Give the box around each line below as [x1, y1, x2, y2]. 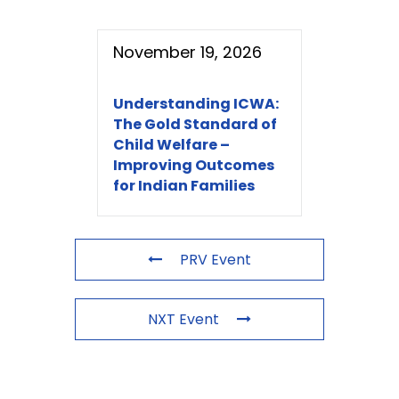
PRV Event [180, 249, 251, 271]
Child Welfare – [113, 134, 230, 156]
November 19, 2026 [113, 41, 262, 64]
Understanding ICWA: [113, 94, 279, 115]
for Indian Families [113, 175, 255, 197]
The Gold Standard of [113, 114, 277, 135]
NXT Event [148, 309, 219, 330]
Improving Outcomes [113, 155, 274, 176]
